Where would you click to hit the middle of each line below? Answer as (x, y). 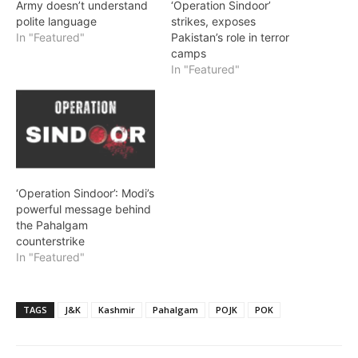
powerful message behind (84, 209)
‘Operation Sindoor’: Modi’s (85, 193)
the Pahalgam (52, 225)
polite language (56, 21)
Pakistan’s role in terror (230, 37)
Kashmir (117, 310)
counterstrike (50, 241)
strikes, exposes (213, 21)
